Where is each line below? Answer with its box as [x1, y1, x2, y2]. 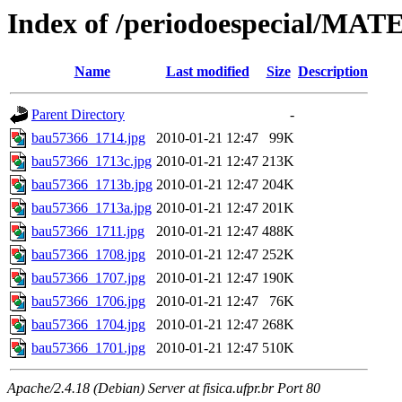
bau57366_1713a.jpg [31, 200, 152, 216]
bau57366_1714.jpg [31, 130, 145, 146]
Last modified [165, 64, 249, 80]
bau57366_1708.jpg [31, 247, 145, 263]
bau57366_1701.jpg [31, 340, 145, 356]
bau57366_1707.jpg [31, 270, 145, 286]
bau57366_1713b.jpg [31, 177, 153, 193]
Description [298, 64, 368, 80]
